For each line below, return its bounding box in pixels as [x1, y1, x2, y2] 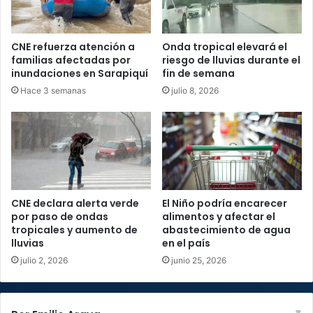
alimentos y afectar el [162, 210, 275, 224]
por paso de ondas [11, 210, 108, 224]
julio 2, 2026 [20, 255, 68, 266]
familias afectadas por [11, 52, 131, 67]
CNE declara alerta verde [11, 196, 139, 211]
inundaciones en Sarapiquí [11, 66, 148, 80]
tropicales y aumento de [11, 223, 138, 238]
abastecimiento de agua [162, 223, 291, 238]
